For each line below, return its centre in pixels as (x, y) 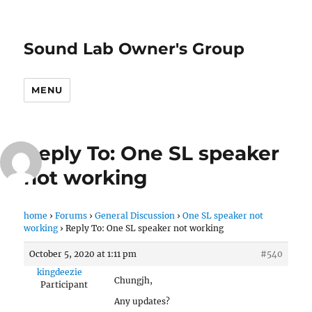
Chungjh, (134, 280)
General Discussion (135, 216)
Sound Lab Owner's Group (134, 49)
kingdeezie (60, 272)
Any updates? (142, 301)
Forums (71, 216)
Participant (64, 284)
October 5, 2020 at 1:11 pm (83, 254)
